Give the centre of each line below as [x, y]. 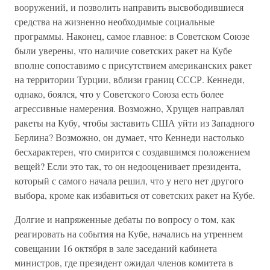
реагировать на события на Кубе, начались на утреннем [129, 234]
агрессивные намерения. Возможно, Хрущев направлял [129, 108]
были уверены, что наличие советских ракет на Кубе [123, 50]
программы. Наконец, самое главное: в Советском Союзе [132, 36]
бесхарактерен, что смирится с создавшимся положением [132, 152]
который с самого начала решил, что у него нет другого [129, 181]
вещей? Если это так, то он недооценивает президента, [128, 166]
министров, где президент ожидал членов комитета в [124, 262]
